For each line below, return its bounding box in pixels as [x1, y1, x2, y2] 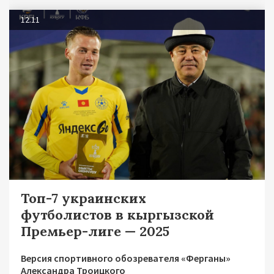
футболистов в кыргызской [21, 206, 214, 224]
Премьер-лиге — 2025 [21, 223, 169, 240]
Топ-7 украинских [21, 190, 146, 207]
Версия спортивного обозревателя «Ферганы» [21, 252, 231, 265]
